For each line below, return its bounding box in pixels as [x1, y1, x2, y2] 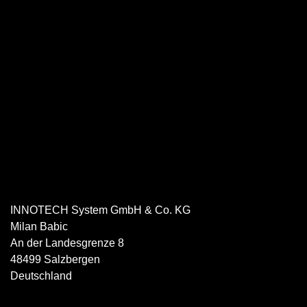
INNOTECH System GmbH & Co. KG [10, 204, 191, 216]
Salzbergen [44, 253, 100, 265]
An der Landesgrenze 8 [10, 236, 124, 249]
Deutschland [10, 269, 72, 282]
